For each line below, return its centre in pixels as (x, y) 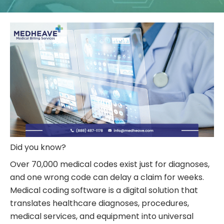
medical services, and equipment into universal (102, 216)
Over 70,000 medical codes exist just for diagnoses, (110, 164)
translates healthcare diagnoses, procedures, (99, 203)
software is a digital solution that (133, 190)
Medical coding (39, 190)
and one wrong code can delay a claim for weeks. (107, 177)
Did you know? (39, 147)
